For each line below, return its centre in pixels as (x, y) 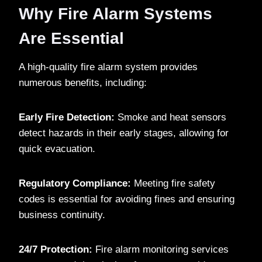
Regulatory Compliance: (75, 184)
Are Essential (71, 39)
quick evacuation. (57, 149)
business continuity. (62, 215)
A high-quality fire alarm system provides (108, 67)
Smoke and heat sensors (170, 118)
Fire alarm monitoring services (161, 250)
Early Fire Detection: (67, 118)
